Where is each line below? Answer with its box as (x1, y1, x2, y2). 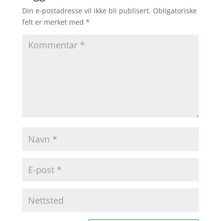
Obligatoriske (152, 6, 197, 15)
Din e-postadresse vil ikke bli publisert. (22, 6, 151, 15)
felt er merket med (22, 17, 86, 27)
